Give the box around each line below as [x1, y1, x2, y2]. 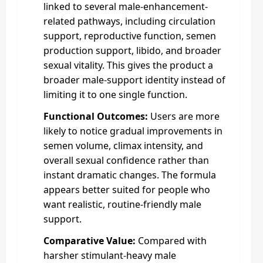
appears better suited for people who [43, 183, 210, 196]
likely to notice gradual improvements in [43, 124, 222, 137]
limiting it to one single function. [43, 87, 187, 101]
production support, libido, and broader [43, 43, 221, 57]
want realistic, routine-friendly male [43, 197, 201, 211]
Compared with [136, 234, 207, 247]
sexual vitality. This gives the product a [43, 58, 213, 72]
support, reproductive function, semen [43, 29, 216, 42]
